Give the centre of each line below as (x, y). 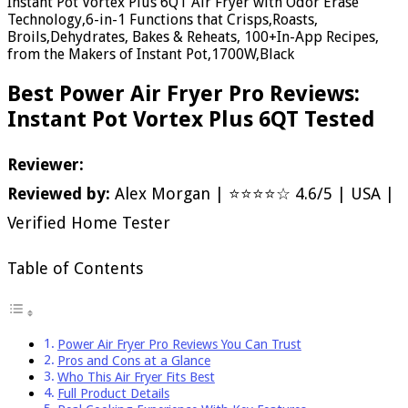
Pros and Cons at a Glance (133, 360)
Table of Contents (75, 268)
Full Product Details (113, 393)
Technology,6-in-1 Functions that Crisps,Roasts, (163, 19)
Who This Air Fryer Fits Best (136, 377)
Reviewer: (46, 164)
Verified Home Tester (89, 222)
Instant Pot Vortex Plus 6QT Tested (191, 119)
